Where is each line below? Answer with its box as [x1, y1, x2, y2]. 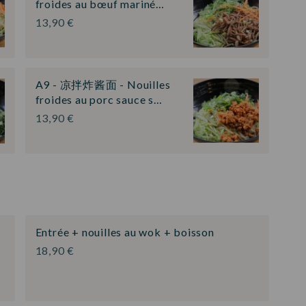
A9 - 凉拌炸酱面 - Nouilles [35, 78, 171, 92]
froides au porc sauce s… [35, 93, 163, 107]
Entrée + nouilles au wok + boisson [35, 225, 214, 238]
